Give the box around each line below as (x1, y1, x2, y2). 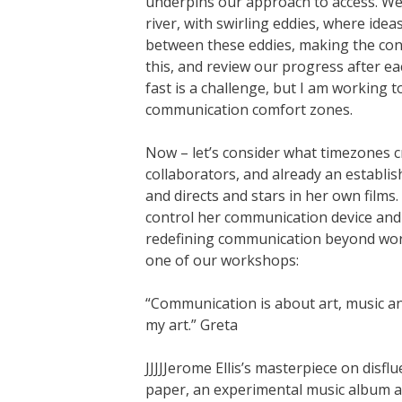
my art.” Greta (145, 314, 238, 335)
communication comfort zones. (145, 99, 353, 119)
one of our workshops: (145, 249, 299, 270)
